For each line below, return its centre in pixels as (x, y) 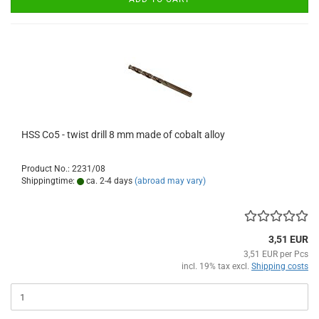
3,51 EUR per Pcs (276, 255)
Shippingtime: (49, 181)
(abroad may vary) (170, 181)
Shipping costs (280, 267)
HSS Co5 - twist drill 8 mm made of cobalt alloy (123, 135)
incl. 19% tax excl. (216, 267)
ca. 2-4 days (108, 181)
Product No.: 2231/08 (63, 169)
